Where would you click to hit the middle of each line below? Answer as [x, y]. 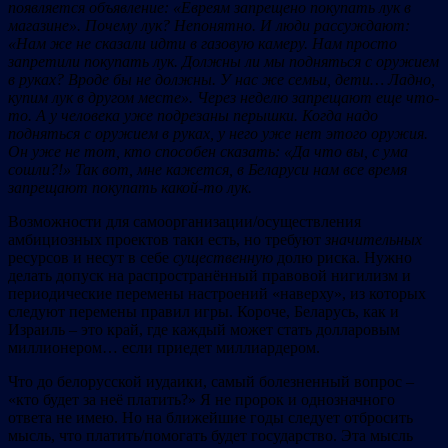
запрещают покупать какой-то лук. [130, 187]
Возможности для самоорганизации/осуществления [184, 221]
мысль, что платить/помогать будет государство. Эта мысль [210, 435]
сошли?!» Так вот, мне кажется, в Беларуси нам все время [207, 169]
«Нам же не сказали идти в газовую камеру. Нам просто [202, 43]
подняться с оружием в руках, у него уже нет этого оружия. [218, 133]
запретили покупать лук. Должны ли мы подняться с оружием [223, 61]
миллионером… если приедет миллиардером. [164, 347]
